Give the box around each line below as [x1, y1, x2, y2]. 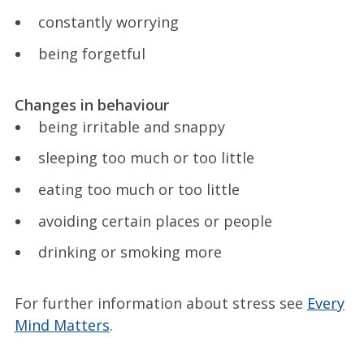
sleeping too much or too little [37, 148, 254, 168]
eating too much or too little [37, 179, 240, 199]
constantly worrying [37, 11, 179, 32]
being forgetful [37, 43, 145, 63]
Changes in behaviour [14, 94, 169, 115]
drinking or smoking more [37, 242, 222, 262]
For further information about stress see [14, 293, 307, 314]
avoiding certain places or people [37, 210, 272, 231]
